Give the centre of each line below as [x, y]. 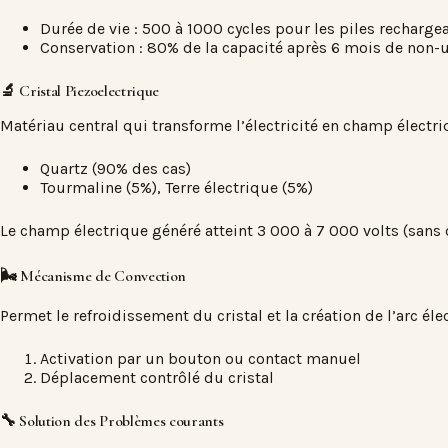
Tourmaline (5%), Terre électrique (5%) [176, 188]
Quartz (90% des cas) [115, 169]
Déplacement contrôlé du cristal [157, 377]
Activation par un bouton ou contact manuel [200, 358]
